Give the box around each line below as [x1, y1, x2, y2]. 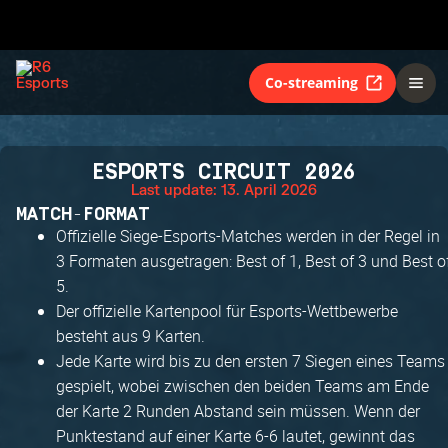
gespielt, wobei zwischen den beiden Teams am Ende [56, 375, 429, 397]
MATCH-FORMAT [16, 204, 151, 225]
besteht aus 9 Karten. [56, 325, 205, 347]
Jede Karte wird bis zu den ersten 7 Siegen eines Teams [56, 350, 445, 372]
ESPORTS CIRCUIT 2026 [91, 160, 357, 185]
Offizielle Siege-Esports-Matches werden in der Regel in [56, 225, 440, 247]
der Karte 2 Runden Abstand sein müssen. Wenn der [56, 400, 420, 422]
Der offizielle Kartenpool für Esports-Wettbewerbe [56, 300, 398, 322]
